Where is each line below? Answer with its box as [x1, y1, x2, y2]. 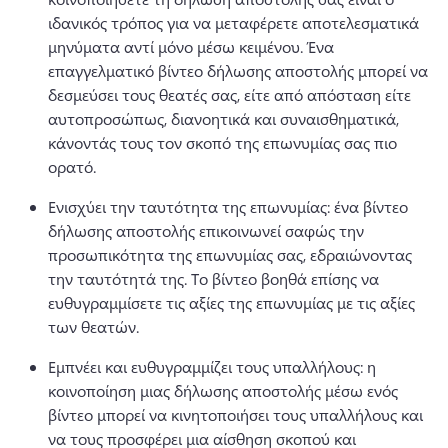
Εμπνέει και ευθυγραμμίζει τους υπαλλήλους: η [48, 356, 376, 377]
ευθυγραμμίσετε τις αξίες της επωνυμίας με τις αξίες [48, 292, 415, 313]
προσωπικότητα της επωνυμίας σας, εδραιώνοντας [48, 244, 412, 265]
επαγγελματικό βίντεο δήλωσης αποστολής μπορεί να [48, 60, 428, 81]
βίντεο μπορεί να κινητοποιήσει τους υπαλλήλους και [48, 404, 423, 425]
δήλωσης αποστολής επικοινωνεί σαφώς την [48, 220, 364, 241]
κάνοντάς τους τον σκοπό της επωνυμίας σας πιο [48, 132, 397, 153]
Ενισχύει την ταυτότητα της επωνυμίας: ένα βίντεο [48, 196, 408, 217]
